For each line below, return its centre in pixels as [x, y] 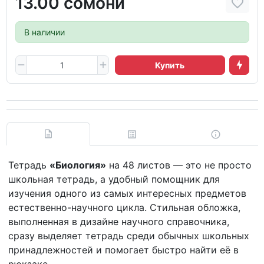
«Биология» [78, 165]
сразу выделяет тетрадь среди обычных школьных [129, 235]
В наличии [44, 32]
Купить [170, 65]
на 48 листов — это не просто [179, 165]
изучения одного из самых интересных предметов [127, 193]
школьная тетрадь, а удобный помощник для [114, 179]
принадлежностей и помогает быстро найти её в [123, 250]
